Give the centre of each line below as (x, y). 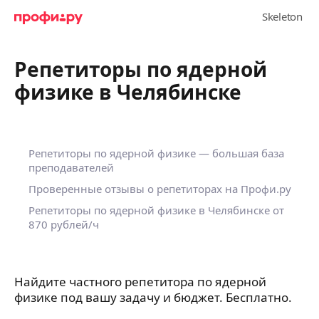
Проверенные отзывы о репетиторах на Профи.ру (160, 189)
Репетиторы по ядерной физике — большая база (156, 153)
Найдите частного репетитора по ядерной (140, 282)
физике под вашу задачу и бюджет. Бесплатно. (153, 297)
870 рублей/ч (64, 224)
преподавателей (71, 167)
